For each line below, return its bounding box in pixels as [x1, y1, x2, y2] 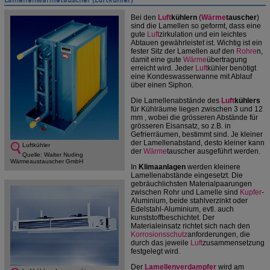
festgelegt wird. [131, 247, 180, 256]
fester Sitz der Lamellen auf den [131, 47, 236, 56]
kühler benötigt [207, 64, 256, 73]
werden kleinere [186, 163, 240, 172]
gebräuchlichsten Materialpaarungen [131, 180, 252, 189]
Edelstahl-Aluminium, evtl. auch [131, 205, 234, 214]
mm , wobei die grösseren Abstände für [131, 113, 258, 122]
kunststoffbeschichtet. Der [131, 213, 215, 222]
